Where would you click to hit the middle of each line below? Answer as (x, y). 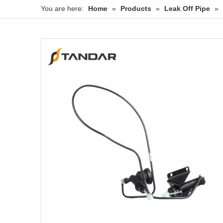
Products (136, 9)
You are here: (62, 9)
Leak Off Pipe (187, 9)
